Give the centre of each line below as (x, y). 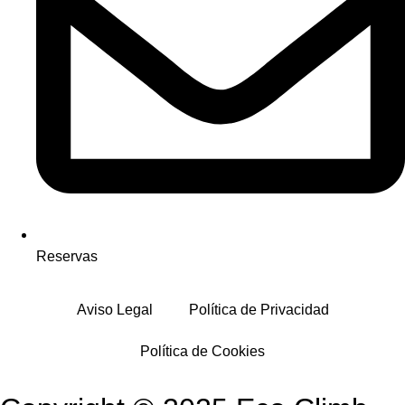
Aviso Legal (114, 310)
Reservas (67, 256)
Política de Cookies (202, 351)
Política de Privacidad (259, 310)
